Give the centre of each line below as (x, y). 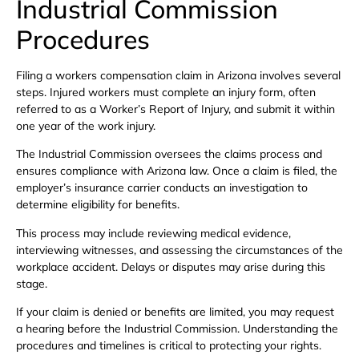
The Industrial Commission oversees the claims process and (169, 154)
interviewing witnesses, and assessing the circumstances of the (179, 250)
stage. (32, 283)
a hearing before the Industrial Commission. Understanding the (177, 329)
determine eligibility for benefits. (98, 205)
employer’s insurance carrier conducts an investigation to (162, 188)
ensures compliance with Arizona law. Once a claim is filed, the (177, 171)
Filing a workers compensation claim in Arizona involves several (178, 75)
